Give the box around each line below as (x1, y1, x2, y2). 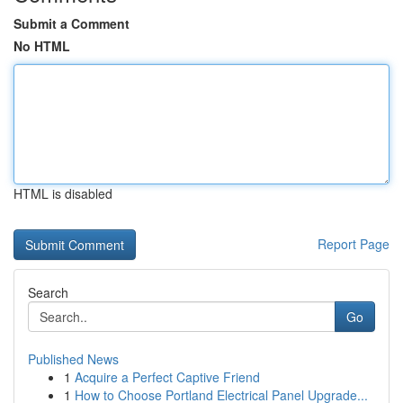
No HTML (13, 37, 70, 55)
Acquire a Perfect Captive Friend (75, 368, 260, 386)
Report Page (318, 235, 390, 253)
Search (28, 283, 68, 301)
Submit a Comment (13, 14, 130, 32)
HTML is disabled (13, 184, 112, 202)
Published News (28, 350, 119, 368)
